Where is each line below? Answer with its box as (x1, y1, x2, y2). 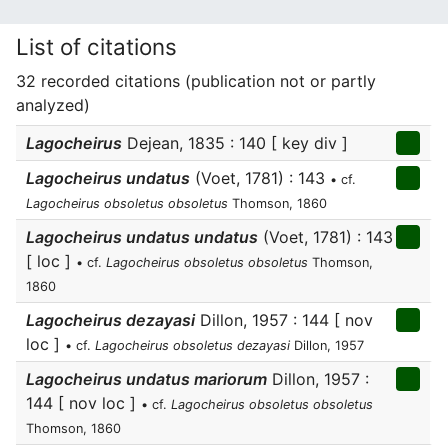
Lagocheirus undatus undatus (26, 227, 258, 247)
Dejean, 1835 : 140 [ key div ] (122, 133, 348, 153)
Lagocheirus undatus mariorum (26, 369, 267, 389)
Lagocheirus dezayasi (26, 310, 195, 330)
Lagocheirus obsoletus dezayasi (95, 338, 290, 353)
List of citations (16, 33, 177, 60)
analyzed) (16, 95, 90, 115)
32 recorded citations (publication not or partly (16, 71, 376, 91)
